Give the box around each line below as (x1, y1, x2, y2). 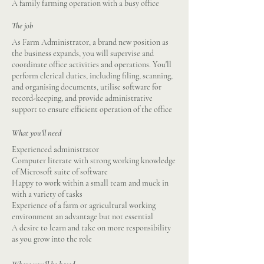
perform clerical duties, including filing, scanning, (12, 71, 173, 81)
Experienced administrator (12, 144, 99, 154)
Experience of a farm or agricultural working (12, 200, 156, 210)
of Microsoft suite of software (12, 167, 108, 177)
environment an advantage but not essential (12, 212, 153, 222)
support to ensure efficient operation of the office (12, 104, 172, 114)
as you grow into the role (12, 234, 92, 244)
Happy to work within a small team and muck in (12, 178, 169, 188)
